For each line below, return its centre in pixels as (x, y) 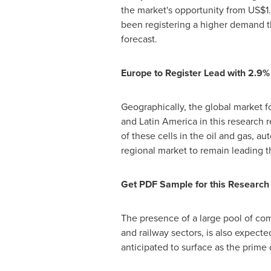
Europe (136, 73)
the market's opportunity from (184, 10)
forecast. (139, 39)
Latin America (168, 121)
